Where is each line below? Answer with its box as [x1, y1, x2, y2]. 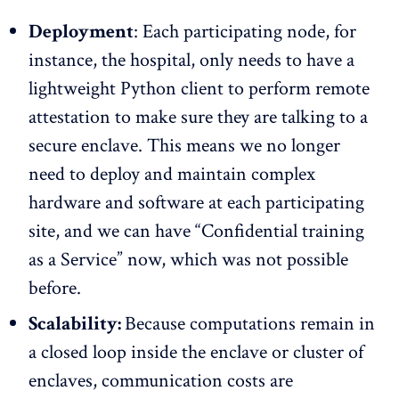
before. [28, 275, 81, 302]
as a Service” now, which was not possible [28, 247, 348, 273]
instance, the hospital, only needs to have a [28, 47, 354, 74]
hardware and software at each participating [28, 190, 364, 216]
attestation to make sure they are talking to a [28, 104, 368, 131]
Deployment [28, 19, 134, 45]
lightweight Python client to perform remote [28, 76, 370, 102]
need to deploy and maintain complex [28, 161, 315, 188]
